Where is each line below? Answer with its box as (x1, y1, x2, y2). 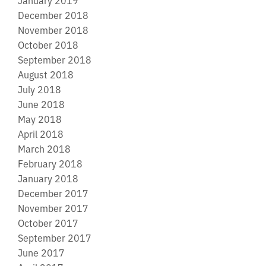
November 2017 (18, 201, 88, 214)
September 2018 (18, 52, 91, 66)
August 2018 (18, 67, 74, 81)
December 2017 (18, 186, 88, 199)
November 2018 (18, 23, 88, 36)
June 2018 (18, 97, 65, 110)
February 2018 (18, 156, 83, 170)
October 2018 (18, 37, 78, 51)
